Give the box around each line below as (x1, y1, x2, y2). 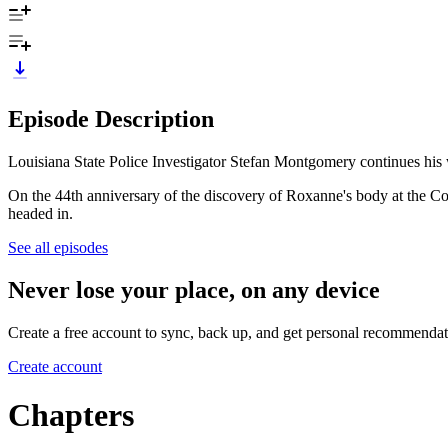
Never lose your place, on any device (8, 276, 380, 303)
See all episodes (8, 238, 108, 256)
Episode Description (8, 105, 214, 132)
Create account (8, 357, 102, 375)
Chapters (8, 396, 134, 433)
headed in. (8, 204, 77, 222)
